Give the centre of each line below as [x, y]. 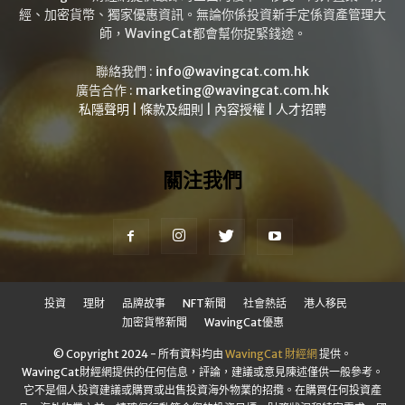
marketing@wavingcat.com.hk [232, 90]
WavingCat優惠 [244, 322]
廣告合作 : [106, 90]
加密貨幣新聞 [154, 322]
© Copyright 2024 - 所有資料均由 [139, 353]
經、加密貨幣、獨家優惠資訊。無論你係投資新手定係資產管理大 [202, 14]
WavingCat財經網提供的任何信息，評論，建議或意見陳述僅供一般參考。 [202, 372]
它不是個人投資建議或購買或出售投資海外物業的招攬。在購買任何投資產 [202, 390]
